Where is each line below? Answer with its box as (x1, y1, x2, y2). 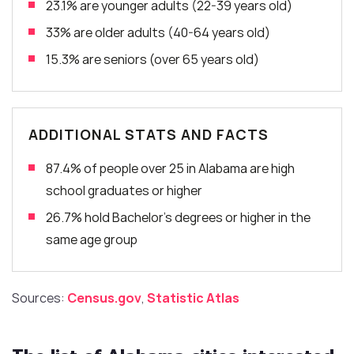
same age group (46, 230, 137, 248)
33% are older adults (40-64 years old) (46, 23, 270, 41)
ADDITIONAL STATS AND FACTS (28, 124, 269, 144)
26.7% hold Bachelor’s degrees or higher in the (46, 208, 311, 226)
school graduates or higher (46, 181, 202, 199)
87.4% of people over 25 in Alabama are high (46, 159, 295, 177)
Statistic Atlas (147, 288, 239, 307)
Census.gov (67, 288, 141, 307)
